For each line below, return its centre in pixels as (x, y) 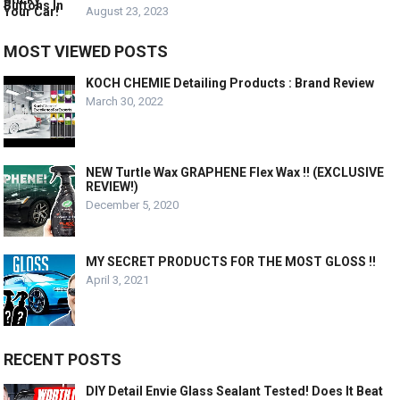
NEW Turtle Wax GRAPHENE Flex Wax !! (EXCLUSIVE (235, 172)
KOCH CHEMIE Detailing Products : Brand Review (230, 83)
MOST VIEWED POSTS (86, 51)
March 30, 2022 (125, 101)
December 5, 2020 (133, 204)
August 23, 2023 (128, 11)
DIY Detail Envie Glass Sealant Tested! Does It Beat (235, 391)
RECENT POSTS (63, 359)
